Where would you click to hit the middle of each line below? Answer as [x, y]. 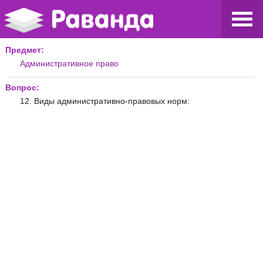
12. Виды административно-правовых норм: [105, 101]
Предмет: [25, 50]
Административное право [69, 63]
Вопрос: [22, 87]
